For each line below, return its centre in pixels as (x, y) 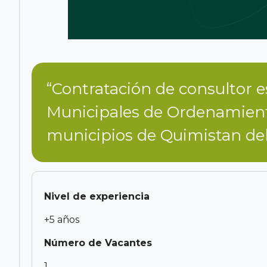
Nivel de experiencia (97, 196)
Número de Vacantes (98, 243)
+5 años (62, 219)
